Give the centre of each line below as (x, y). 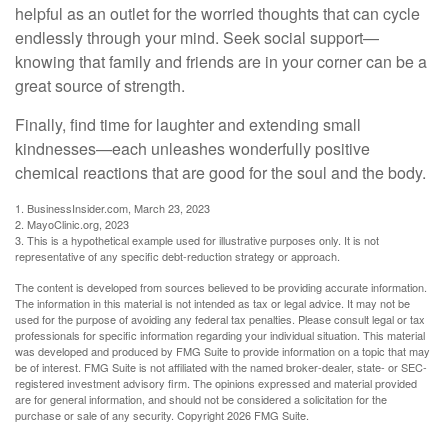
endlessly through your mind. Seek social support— (197, 37)
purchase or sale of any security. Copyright (121, 414)
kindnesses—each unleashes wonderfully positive (192, 148)
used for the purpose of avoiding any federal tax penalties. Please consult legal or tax (220, 318)
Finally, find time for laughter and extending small (188, 124)
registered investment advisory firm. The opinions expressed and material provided (216, 382)
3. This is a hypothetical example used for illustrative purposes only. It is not (197, 239)
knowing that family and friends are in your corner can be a (221, 61)
